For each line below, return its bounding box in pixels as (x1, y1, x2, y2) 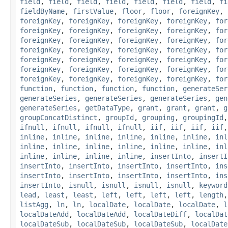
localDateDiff (134, 210, 187, 218)
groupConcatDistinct (20, 113, 97, 122)
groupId (105, 113, 134, 122)
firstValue (73, 7, 113, 15)
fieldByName (20, 7, 65, 15)
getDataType (85, 103, 130, 112)
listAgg (20, 200, 48, 209)
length (199, 190, 223, 199)
